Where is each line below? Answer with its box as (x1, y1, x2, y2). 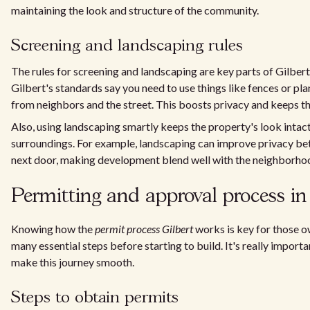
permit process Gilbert (95, 222, 193, 235)
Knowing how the (11, 222, 95, 235)
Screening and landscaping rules (11, 38, 243, 54)
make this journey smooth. (11, 255, 134, 268)
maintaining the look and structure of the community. (11, 3, 259, 17)
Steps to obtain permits (11, 290, 179, 306)
